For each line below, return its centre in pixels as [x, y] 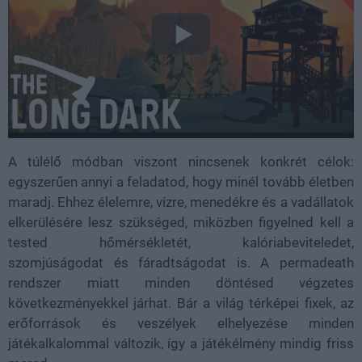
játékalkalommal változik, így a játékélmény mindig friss [181, 343]
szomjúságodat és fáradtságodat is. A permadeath [181, 262]
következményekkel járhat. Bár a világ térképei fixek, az [181, 303]
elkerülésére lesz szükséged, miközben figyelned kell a [181, 222]
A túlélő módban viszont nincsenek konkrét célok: [181, 161]
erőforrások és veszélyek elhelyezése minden [181, 323]
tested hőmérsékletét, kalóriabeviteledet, [181, 242]
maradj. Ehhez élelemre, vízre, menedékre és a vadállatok [181, 202]
